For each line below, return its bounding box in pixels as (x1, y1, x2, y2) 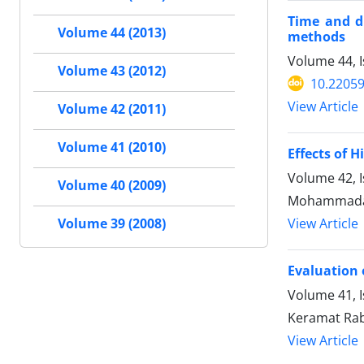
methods (288, 27, 345, 45)
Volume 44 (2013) (58, 24, 166, 42)
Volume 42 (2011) (58, 100, 166, 119)
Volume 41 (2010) (58, 138, 166, 157)
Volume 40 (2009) (58, 176, 166, 195)
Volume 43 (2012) (58, 62, 166, 80)
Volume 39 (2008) (58, 214, 166, 233)
